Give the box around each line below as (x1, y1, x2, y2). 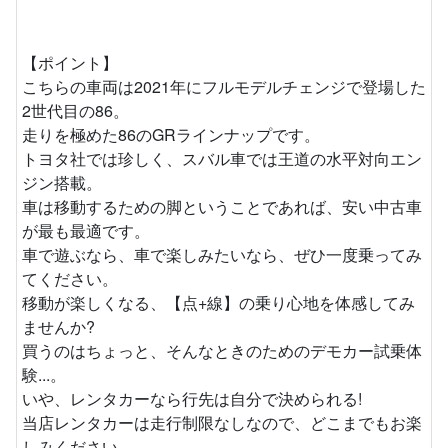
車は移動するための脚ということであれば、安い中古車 (22, 195, 422, 219)
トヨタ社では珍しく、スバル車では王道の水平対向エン (22, 147, 422, 171)
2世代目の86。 (22, 99, 129, 123)
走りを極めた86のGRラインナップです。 (22, 123, 320, 147)
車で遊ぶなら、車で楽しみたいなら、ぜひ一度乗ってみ (22, 243, 422, 267)
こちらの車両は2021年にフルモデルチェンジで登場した (22, 75, 426, 99)
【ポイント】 (22, 51, 118, 75)
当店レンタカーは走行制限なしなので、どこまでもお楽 (22, 411, 422, 435)
